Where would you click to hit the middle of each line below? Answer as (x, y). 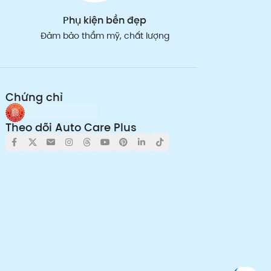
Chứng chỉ (34, 97)
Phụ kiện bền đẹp (105, 21)
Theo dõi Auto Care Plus (71, 128)
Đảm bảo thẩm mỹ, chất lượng (105, 36)
